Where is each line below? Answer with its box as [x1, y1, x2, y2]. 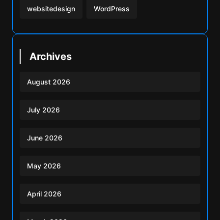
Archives [29, 50, 72, 62]
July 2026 [27, 105, 60, 114]
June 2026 [27, 133, 62, 142]
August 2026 [27, 77, 70, 86]
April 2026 [27, 189, 61, 198]
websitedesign [27, 4, 75, 13]
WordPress [94, 4, 130, 13]
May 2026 [27, 161, 61, 170]
